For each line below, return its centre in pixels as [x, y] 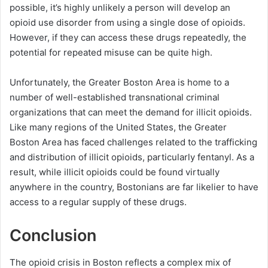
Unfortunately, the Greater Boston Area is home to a [119, 83]
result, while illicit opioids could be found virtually [115, 172]
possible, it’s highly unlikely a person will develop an [120, 8]
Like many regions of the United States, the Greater [118, 127]
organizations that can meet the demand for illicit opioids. [131, 112]
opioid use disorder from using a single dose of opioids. [127, 23]
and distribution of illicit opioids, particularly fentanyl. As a [132, 157]
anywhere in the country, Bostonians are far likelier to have [134, 187]
